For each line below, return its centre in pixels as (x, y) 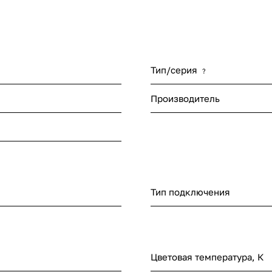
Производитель (185, 99)
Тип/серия (174, 70)
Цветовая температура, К (207, 257)
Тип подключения (190, 192)
